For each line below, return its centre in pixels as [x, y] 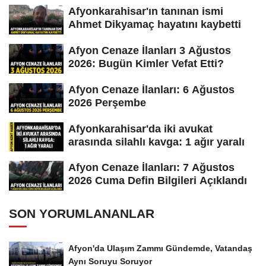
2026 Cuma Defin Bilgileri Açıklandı [158, 181]
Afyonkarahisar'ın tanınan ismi [146, 12]
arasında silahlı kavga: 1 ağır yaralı [156, 142]
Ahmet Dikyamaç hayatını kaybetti [155, 25]
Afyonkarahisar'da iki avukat [140, 129]
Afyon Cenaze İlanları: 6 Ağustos [151, 89]
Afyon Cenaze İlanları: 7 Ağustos [151, 168]
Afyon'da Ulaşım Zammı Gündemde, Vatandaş [160, 248]
